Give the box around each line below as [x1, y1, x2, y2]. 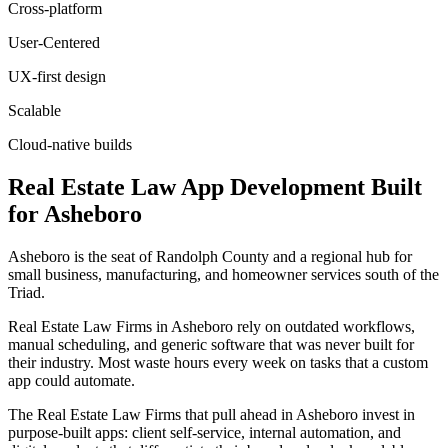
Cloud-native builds [8, 135, 132, 153]
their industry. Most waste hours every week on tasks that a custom [8, 353, 428, 371]
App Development [181, 173, 365, 200]
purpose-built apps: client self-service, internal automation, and [8, 423, 401, 441]
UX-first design [8, 67, 106, 85]
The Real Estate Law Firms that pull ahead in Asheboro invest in [8, 405, 415, 423]
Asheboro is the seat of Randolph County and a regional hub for [8, 247, 412, 265]
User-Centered [8, 33, 100, 51]
